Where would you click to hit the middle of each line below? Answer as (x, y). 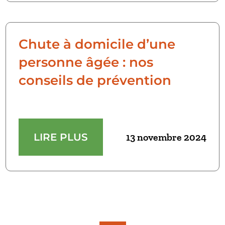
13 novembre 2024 (166, 137)
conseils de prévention (95, 81)
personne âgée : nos (86, 63)
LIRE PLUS (61, 137)
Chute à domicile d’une (97, 44)
